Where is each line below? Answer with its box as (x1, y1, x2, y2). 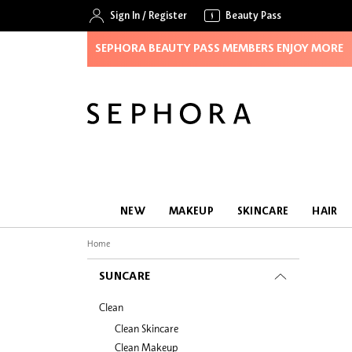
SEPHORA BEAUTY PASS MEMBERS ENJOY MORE (95, 43, 343, 54)
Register (148, 10, 187, 21)
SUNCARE (99, 271, 151, 282)
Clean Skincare (115, 322, 178, 335)
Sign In (110, 10, 140, 21)
